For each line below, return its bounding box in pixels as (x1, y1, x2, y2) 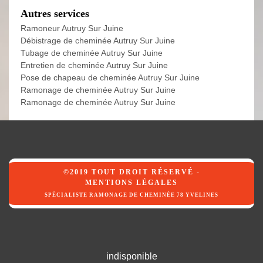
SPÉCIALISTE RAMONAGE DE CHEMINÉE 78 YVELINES (45, 192, 218, 198)
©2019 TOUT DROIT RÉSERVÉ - (63, 168, 200, 177)
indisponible (106, 251, 157, 262)
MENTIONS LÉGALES (85, 178, 178, 187)
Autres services (21, 8, 89, 20)
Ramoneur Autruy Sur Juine (21, 23, 123, 33)
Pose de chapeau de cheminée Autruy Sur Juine (21, 73, 200, 83)
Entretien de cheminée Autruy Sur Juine (21, 60, 168, 70)
